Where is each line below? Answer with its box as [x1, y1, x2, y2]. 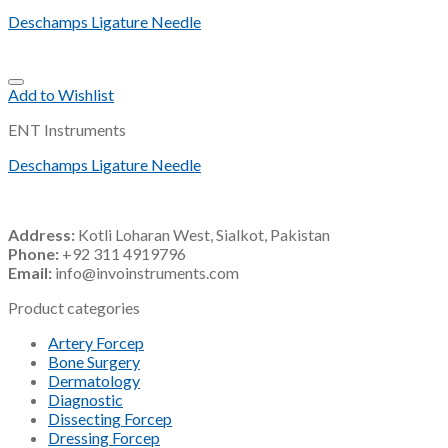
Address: [8, 225, 75, 245]
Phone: [8, 244, 59, 264]
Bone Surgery [48, 352, 140, 372]
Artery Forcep [48, 333, 144, 353]
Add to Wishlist [8, 85, 114, 105]
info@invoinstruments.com [52, 263, 239, 283]
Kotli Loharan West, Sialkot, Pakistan [75, 225, 330, 245]
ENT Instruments [8, 120, 126, 140]
